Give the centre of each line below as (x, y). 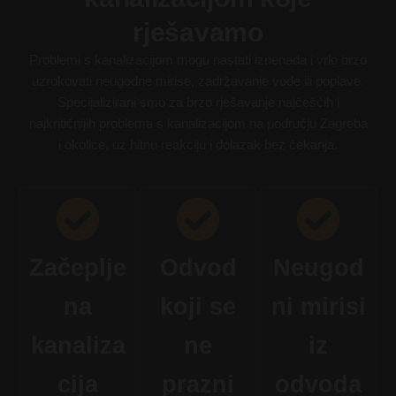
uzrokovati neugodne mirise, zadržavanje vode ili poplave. (198, 82)
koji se (198, 306)
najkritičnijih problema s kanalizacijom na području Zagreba (198, 124)
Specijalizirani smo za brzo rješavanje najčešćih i (198, 103)
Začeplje (78, 267)
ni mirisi (318, 306)
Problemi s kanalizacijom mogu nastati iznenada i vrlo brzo (198, 61)
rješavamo (198, 33)
